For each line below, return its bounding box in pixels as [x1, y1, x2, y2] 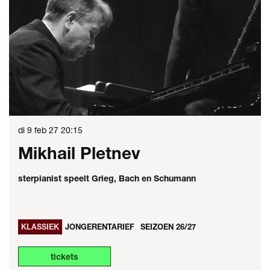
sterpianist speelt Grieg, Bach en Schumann [18, 173, 196, 184]
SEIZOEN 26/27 [140, 222, 196, 232]
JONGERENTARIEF [65, 222, 134, 232]
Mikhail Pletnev [18, 143, 140, 163]
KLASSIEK [21, 222, 59, 232]
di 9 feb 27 [18, 125, 61, 136]
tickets [51, 251, 78, 262]
